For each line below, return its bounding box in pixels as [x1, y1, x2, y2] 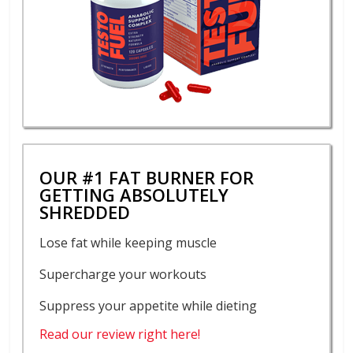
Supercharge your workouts [39, 266, 207, 284]
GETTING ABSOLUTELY [39, 183, 229, 207]
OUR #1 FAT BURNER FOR [39, 165, 255, 190]
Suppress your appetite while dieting [39, 297, 258, 315]
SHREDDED [39, 200, 131, 225]
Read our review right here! [39, 325, 201, 344]
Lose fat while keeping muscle [39, 234, 217, 252]
